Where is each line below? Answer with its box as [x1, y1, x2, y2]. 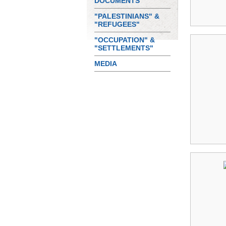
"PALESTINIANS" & [94, 12, 159, 20]
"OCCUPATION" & [94, 36, 155, 44]
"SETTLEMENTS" [94, 44, 153, 52]
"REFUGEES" [94, 20, 140, 28]
